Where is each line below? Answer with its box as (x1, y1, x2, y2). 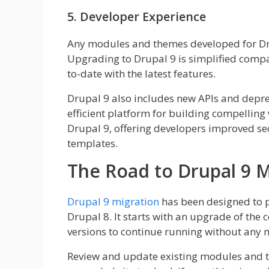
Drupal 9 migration (67, 195, 159, 209)
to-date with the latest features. (67, 67, 220, 81)
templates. (67, 136, 118, 151)
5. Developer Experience (67, 8, 206, 25)
